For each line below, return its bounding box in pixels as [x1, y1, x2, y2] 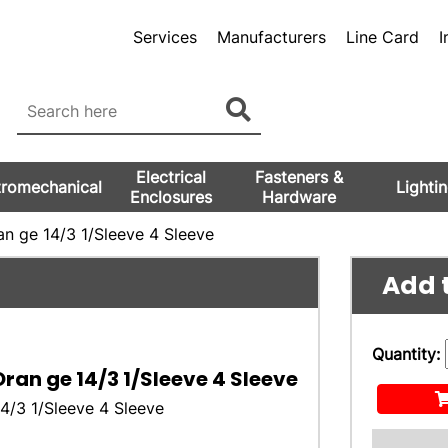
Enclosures [129, 187, 212, 207]
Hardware [261, 187, 336, 207]
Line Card [345, 27, 419, 47]
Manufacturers [216, 27, 326, 47]
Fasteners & [254, 167, 343, 187]
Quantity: [371, 344, 445, 364]
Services [132, 27, 197, 47]
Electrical [135, 167, 206, 187]
